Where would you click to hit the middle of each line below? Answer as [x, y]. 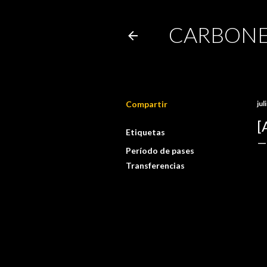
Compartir [147, 104]
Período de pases [160, 150]
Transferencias [155, 165]
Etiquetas [145, 132]
